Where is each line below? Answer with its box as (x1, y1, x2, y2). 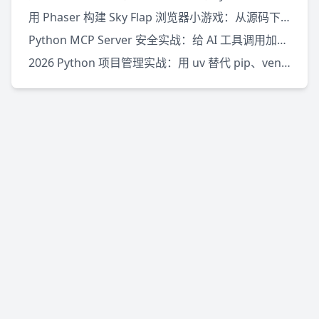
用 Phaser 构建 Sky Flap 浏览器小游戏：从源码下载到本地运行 (281, 9, 290, 25)
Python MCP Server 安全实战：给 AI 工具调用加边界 (277, 31, 286, 48)
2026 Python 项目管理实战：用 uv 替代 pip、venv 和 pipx (281, 54, 291, 70)
